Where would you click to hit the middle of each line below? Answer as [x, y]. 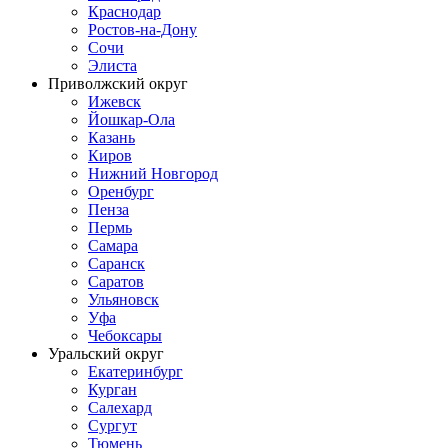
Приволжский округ [118, 84]
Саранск [116, 264]
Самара [113, 246]
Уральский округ [106, 354]
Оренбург [121, 192]
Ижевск [114, 102]
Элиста [112, 66]
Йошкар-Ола [131, 120]
